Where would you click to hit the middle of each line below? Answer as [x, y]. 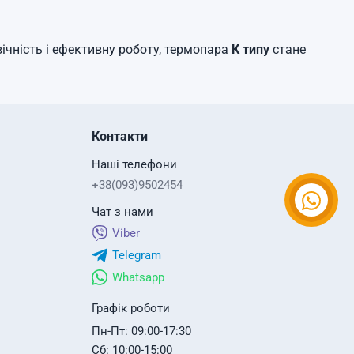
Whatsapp [138, 277]
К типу [250, 49]
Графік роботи [130, 308]
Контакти [119, 136]
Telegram [136, 255]
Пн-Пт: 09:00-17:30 [141, 331]
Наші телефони [134, 164]
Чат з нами [122, 212]
